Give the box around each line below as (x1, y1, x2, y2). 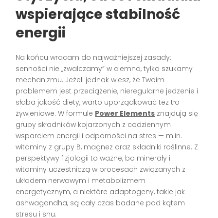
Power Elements (95, 108, 155, 118)
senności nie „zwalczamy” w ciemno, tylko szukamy (16, 63, 193, 73)
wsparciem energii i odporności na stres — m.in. (16, 130, 182, 141)
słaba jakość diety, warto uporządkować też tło (16, 97, 180, 107)
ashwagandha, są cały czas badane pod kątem (16, 198, 185, 208)
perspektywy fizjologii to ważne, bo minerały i (16, 153, 171, 163)
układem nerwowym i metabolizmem (16, 175, 146, 185)
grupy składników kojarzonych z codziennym (16, 119, 171, 129)
